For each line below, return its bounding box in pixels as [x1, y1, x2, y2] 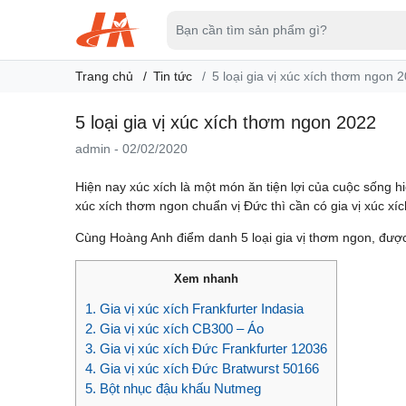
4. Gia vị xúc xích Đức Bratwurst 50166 [84, 361, 319, 377]
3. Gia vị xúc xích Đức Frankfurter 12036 [84, 341, 327, 357]
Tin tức [152, 69, 192, 84]
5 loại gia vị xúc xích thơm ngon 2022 [74, 112, 376, 133]
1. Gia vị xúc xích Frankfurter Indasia [84, 301, 304, 317]
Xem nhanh [173, 272, 238, 286]
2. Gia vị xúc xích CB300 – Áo [84, 321, 264, 337]
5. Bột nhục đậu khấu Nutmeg [84, 381, 261, 397]
